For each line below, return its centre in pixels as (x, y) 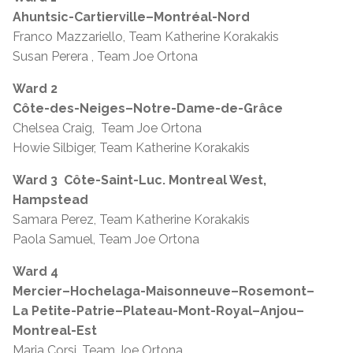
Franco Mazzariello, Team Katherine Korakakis (146, 36)
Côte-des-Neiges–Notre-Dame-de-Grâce (148, 108)
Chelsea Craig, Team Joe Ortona (107, 128)
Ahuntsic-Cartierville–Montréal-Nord (131, 17)
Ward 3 (37, 180)
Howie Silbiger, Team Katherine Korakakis (131, 147)
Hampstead (50, 199)
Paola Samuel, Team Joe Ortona (106, 239)
